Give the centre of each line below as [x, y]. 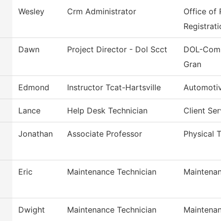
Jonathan [36, 134]
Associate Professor [105, 134]
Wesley [31, 12]
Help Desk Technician [107, 111]
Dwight [32, 210]
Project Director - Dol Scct [117, 50]
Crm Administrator [102, 12]
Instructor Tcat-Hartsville [114, 88]
